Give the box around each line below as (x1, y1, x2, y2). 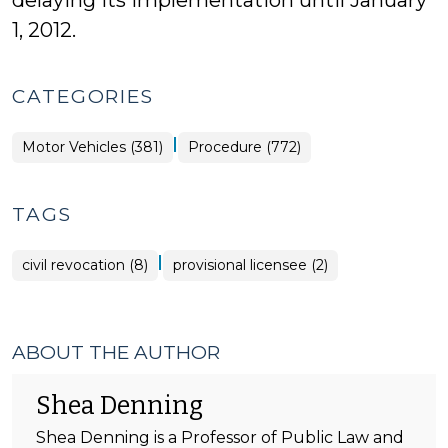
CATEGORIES (12, 85, 154, 108)
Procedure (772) (188, 138, 301, 156)
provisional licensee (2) (173, 256, 328, 274)
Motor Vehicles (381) (22, 138, 163, 156)
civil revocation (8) (22, 256, 148, 274)
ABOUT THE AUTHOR (12, 341, 220, 364)
